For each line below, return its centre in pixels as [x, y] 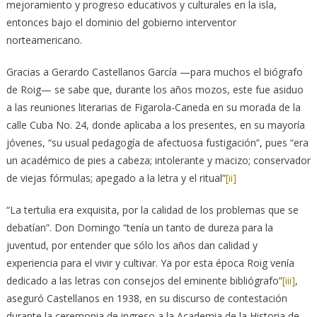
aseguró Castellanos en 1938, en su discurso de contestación [146, 298]
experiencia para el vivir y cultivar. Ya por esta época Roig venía [150, 263]
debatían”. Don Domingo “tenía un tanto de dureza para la [139, 227]
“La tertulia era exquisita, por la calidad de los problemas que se [152, 209]
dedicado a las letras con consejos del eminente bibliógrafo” [144, 280]
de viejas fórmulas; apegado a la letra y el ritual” [116, 178]
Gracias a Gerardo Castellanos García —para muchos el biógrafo [154, 71]
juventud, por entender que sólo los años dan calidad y [132, 245]
